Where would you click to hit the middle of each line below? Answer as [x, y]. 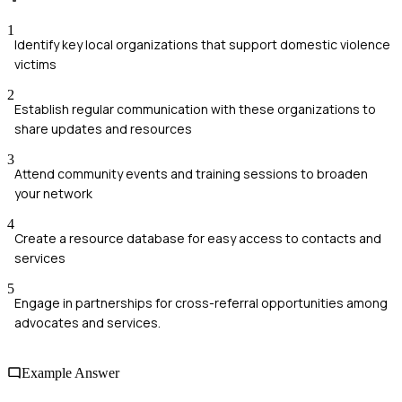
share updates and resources [103, 129]
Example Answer [70, 372]
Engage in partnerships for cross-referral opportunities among [201, 303]
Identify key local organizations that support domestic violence [202, 45]
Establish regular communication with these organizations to [195, 109]
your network [53, 194]
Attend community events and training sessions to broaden [191, 174]
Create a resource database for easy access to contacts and [198, 239]
